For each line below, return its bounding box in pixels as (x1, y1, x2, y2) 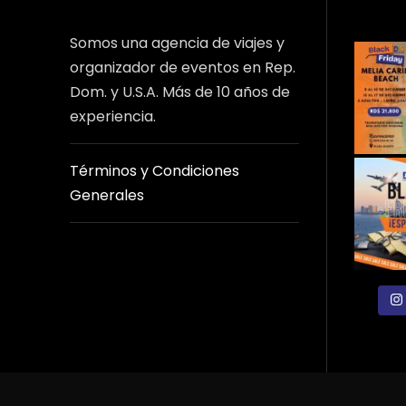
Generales (70, 185, 144, 207)
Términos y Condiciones (70, 160, 239, 182)
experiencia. (70, 106, 156, 128)
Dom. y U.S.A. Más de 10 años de (70, 82, 290, 103)
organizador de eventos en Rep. (70, 57, 295, 79)
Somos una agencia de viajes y (70, 33, 285, 54)
